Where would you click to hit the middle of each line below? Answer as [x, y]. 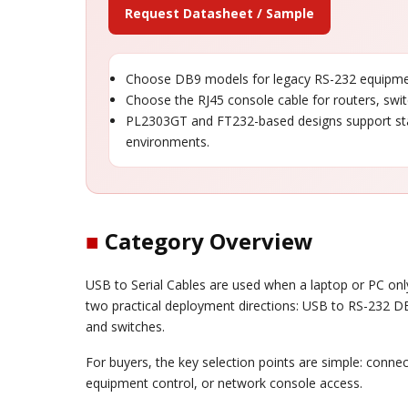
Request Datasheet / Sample [219, 13]
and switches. [125, 326]
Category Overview [206, 241]
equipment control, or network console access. [224, 383]
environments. [168, 142]
